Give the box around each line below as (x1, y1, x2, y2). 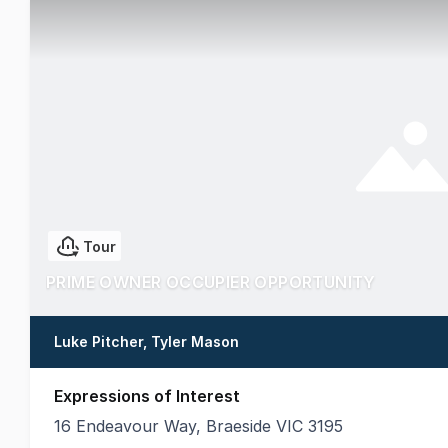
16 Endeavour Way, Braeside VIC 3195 (54, 415, 343, 436)
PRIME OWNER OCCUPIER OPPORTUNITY (46, 271, 376, 292)
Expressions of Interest (54, 385, 240, 406)
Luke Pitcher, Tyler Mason (54, 332, 239, 350)
